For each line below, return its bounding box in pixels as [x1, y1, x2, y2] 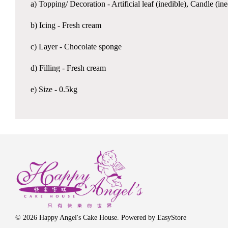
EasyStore [157, 213, 186, 221]
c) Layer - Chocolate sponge [31, 42, 122, 51]
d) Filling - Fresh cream [31, 64, 106, 73]
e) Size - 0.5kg [31, 85, 77, 94]
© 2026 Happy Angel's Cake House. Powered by [15, 213, 157, 221]
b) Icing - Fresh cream [31, 21, 101, 30]
